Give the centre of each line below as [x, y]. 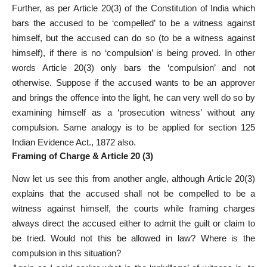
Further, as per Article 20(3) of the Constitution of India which [133, 8]
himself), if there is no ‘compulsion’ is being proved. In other [133, 53]
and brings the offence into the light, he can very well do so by [133, 98]
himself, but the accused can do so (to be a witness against [133, 38]
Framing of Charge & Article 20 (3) [83, 156]
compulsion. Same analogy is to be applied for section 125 [133, 128]
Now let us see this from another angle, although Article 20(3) [133, 178]
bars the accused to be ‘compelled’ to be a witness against [133, 23]
